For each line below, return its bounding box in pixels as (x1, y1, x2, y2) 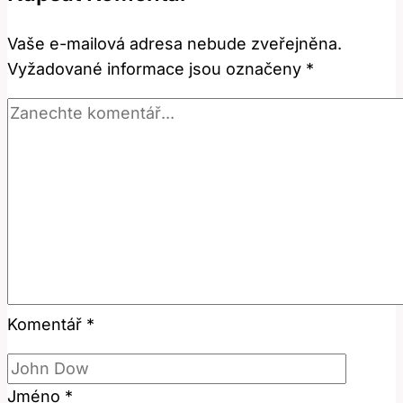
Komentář (7, 315, 86, 335)
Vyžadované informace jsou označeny (7, 59, 306, 79)
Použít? (148, 114, 204, 134)
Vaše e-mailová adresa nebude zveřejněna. (7, 34, 342, 54)
